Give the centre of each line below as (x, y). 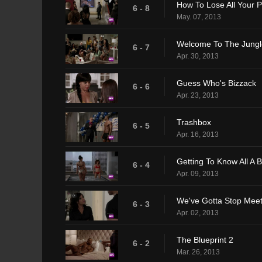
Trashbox (194, 122)
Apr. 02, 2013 (198, 213)
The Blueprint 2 (205, 239)
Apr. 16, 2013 (198, 134)
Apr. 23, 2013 (198, 95)
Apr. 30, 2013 (198, 56)
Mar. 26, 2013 (198, 252)
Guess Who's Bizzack (216, 83)
